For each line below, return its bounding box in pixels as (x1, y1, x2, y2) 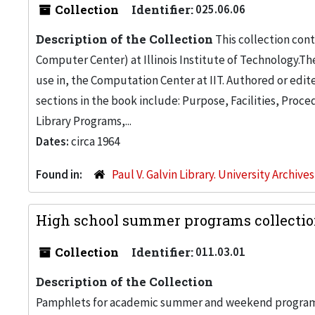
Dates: (36, 134, 71, 149)
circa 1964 (71, 134, 120, 149)
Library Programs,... (36, 113, 131, 129)
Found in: (36, 167, 84, 182)
